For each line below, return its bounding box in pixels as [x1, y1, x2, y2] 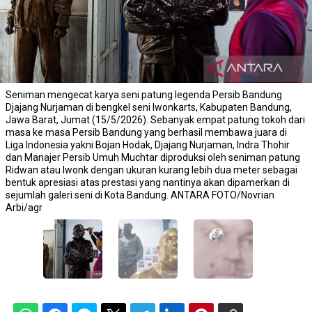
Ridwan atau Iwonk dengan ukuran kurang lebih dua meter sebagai [6, 164, 297, 175]
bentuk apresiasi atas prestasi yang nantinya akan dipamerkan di [6, 176, 290, 188]
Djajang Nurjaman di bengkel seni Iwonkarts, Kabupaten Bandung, [6, 101, 292, 113]
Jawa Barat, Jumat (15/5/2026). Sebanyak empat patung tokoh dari [6, 114, 305, 125]
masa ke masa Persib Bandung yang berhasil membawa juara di [6, 126, 287, 138]
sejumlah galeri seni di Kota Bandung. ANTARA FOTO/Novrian [6, 189, 274, 201]
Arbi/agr [6, 201, 42, 213]
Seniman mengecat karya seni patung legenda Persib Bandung [6, 88, 282, 100]
